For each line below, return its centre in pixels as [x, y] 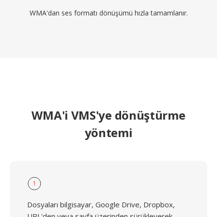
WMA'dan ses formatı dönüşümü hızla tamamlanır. [108, 13]
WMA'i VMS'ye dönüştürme [108, 115]
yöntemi [108, 132]
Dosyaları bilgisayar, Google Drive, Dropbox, [101, 204]
